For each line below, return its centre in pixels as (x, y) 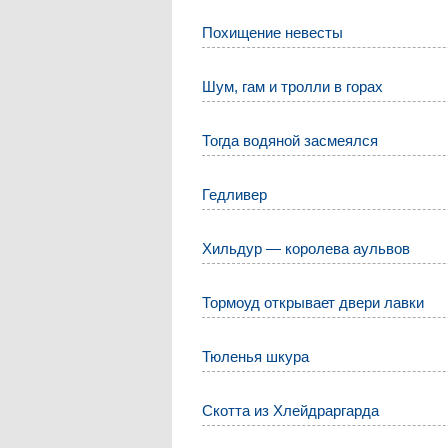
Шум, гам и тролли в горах (293, 86)
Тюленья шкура (256, 356)
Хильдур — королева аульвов (306, 248)
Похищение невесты (273, 32)
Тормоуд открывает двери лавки (313, 302)
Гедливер (235, 194)
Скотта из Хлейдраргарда (291, 410)
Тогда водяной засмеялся (290, 140)
